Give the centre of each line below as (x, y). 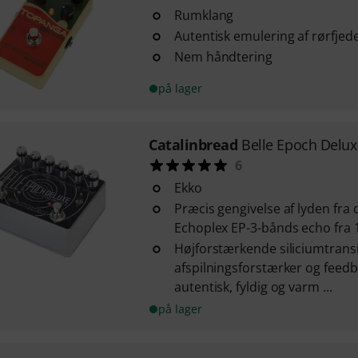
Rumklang (204, 15)
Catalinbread (193, 145)
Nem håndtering (223, 57)
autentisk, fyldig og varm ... (253, 287)
